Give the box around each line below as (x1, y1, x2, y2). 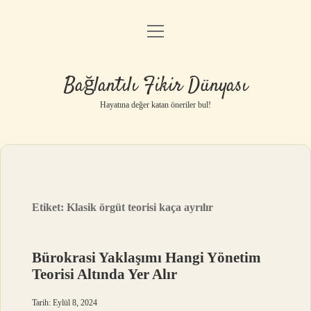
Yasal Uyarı (130, 99, 181, 111)
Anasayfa (135, 28, 176, 40)
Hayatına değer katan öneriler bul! (100, 100, 211, 110)
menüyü (146, 24, 190, 36)
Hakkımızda (128, 135, 183, 146)
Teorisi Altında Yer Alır (32, 266, 178, 283)
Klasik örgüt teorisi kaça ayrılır (67, 201, 214, 213)
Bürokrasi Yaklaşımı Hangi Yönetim (32, 249, 262, 266)
